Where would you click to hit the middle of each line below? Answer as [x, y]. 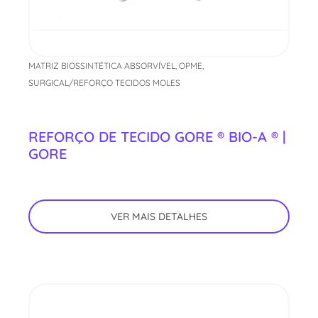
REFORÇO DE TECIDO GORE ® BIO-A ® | [157, 136]
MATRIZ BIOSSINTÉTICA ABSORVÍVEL [102, 65]
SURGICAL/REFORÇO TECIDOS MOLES [104, 82]
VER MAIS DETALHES [159, 216]
